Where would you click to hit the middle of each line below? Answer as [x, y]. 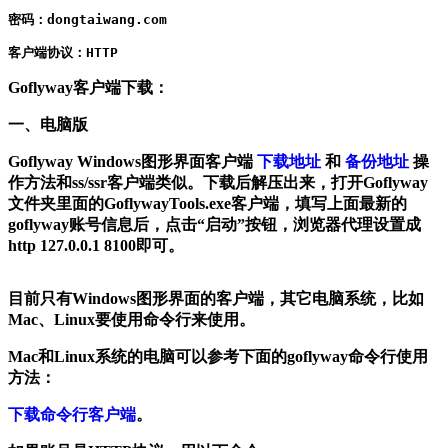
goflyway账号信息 [70, 225]
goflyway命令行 [341, 357]
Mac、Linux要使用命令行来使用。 [131, 320]
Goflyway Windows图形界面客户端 [132, 162]
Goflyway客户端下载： [88, 88]
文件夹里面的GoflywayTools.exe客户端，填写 [167, 204]
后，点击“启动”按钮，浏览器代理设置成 [277, 225]
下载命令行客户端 [72, 415]
